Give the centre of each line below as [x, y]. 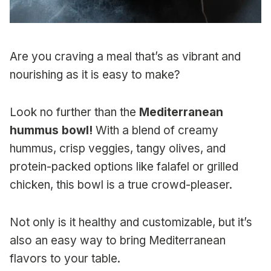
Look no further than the [74, 113]
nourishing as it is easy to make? [95, 75]
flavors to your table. [65, 259]
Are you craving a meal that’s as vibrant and [125, 57]
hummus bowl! [51, 131]
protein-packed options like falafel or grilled [124, 167]
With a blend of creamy [155, 131]
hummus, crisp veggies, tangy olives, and [118, 149]
